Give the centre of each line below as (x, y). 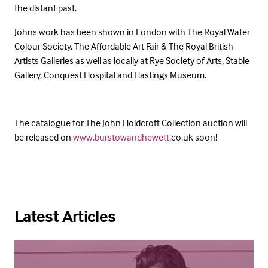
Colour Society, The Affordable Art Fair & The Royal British (124, 46)
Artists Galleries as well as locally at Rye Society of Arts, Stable (132, 60)
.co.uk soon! (193, 137)
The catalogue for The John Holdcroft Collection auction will (131, 122)
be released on (44, 137)
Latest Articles (65, 216)
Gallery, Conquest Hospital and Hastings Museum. (110, 74)
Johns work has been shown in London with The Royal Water (132, 31)
